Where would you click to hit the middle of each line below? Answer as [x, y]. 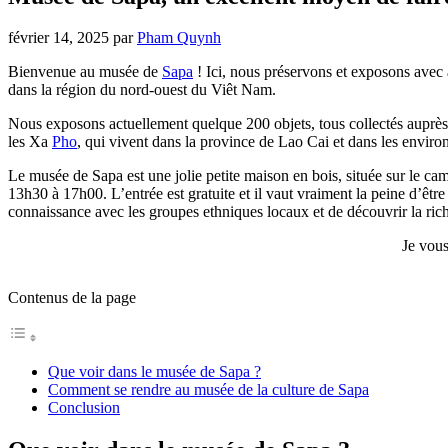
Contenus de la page [72, 298]
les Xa [30, 142]
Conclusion [84, 408]
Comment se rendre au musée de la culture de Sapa [208, 390]
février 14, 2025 [58, 38]
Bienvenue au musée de [85, 72]
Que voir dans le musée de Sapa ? [154, 372]
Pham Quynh [179, 38]
